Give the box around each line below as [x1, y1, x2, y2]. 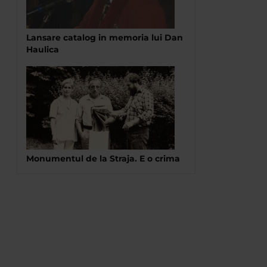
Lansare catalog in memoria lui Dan [26, 32, 183, 43]
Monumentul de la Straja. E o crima [26, 153, 180, 164]
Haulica [26, 44, 59, 55]
